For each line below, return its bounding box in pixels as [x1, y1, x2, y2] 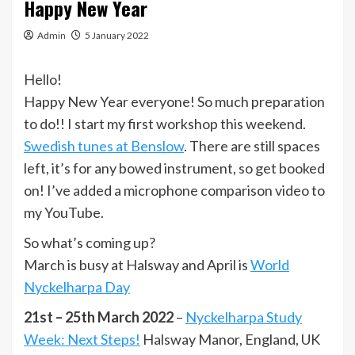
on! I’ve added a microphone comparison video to [24, 181, 325, 199]
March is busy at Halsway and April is [24, 256, 250, 273]
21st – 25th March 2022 [24, 308, 174, 326]
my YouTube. [24, 204, 104, 221]
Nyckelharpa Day [24, 278, 130, 296]
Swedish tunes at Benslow [24, 137, 184, 155]
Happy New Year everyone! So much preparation [24, 93, 325, 110]
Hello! [24, 71, 62, 88]
